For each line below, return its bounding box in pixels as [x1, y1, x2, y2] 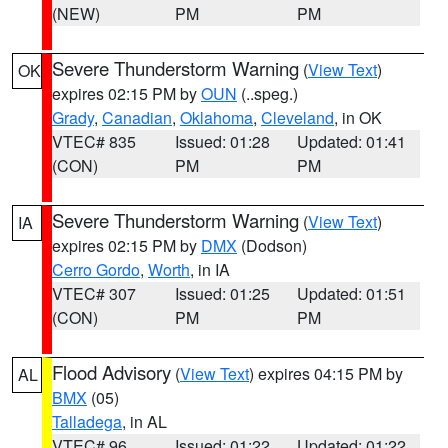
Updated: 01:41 [297, 130, 407, 153]
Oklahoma [180, 106, 253, 129]
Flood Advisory [52, 359, 171, 385]
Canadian [102, 106, 172, 129]
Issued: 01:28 [174, 130, 270, 153]
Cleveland [261, 106, 334, 129]
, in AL [122, 410, 167, 433]
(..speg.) [237, 82, 298, 105]
